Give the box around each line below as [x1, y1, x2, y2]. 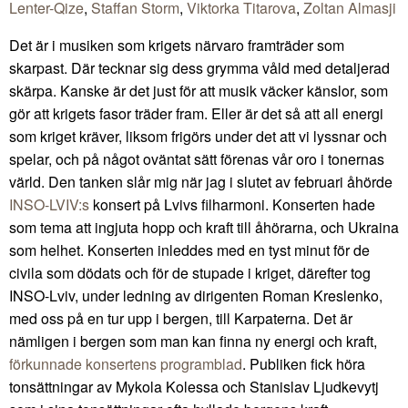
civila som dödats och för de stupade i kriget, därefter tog [9, 262, 371, 284]
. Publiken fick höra [242, 353, 365, 375]
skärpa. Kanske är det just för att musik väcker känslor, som [9, 80, 388, 102]
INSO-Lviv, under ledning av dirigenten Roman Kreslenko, [9, 285, 382, 307]
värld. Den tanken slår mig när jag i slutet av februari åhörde [9, 171, 393, 193]
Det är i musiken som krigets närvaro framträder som [9, 35, 344, 56]
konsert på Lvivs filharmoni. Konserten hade [89, 194, 375, 216]
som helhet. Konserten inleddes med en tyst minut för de [9, 240, 370, 261]
